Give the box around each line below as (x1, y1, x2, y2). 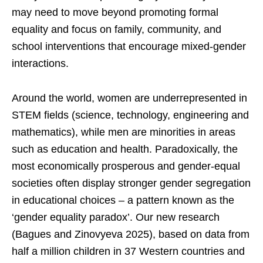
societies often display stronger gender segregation (12, 177, 251, 190)
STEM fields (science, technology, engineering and (12, 109, 249, 122)
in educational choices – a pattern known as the (12, 194, 234, 207)
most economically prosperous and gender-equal (12, 160, 240, 173)
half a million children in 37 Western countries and (12, 245, 245, 258)
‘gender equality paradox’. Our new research (12, 211, 220, 224)
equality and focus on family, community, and (12, 23, 221, 36)
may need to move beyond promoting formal (12, 6, 218, 19)
